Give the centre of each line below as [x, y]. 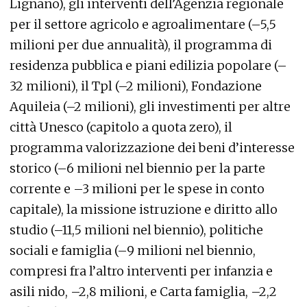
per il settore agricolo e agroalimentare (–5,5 [143, 24]
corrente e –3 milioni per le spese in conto [137, 188]
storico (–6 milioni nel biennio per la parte [137, 168]
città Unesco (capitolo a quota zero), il [121, 127]
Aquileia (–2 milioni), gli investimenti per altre [150, 106]
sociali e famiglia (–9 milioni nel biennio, [133, 250]
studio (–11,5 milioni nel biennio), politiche [136, 230]
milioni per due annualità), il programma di [141, 45]
